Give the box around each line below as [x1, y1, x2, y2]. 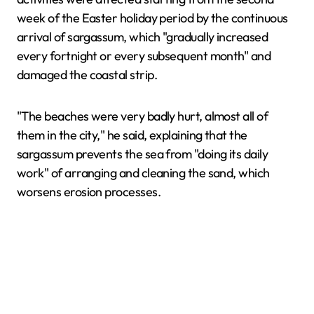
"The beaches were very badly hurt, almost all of [17, 108, 268, 124]
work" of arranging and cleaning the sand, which [17, 165, 270, 181]
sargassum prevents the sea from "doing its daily [17, 146, 268, 162]
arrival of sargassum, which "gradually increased [17, 29, 268, 45]
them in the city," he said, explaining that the [17, 127, 247, 143]
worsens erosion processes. [17, 184, 161, 200]
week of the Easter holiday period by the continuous [17, 10, 288, 26]
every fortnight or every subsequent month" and [17, 48, 271, 64]
